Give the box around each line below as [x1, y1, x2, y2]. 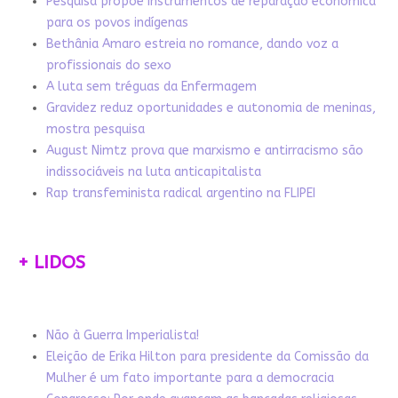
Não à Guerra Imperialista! [45, 327, 199, 343]
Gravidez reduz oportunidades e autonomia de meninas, [45, 99, 376, 115]
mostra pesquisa [45, 121, 145, 137]
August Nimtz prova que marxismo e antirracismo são [45, 142, 363, 158]
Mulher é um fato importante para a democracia [45, 370, 334, 386]
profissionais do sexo [45, 57, 171, 73]
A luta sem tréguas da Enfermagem [45, 78, 257, 94]
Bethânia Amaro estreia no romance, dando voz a [45, 36, 338, 52]
